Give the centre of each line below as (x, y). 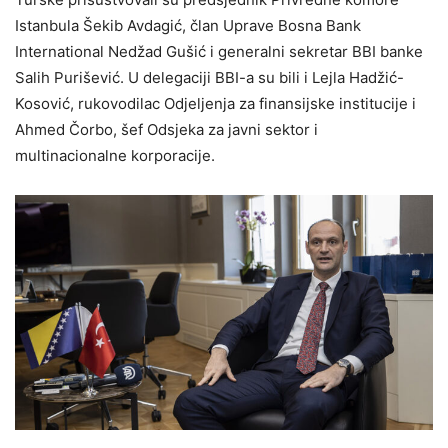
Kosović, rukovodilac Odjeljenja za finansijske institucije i (215, 104)
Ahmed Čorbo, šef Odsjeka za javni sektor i (166, 130)
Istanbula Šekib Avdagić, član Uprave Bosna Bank (188, 26)
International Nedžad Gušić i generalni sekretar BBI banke (219, 52)
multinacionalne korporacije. (115, 156)
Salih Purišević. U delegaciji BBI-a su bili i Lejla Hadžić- (209, 78)
